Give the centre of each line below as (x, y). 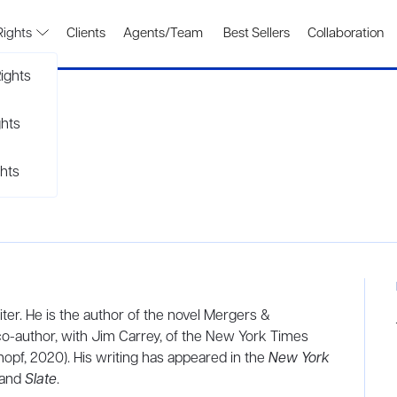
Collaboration (346, 34)
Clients (86, 34)
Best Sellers (255, 34)
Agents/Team (163, 34)
